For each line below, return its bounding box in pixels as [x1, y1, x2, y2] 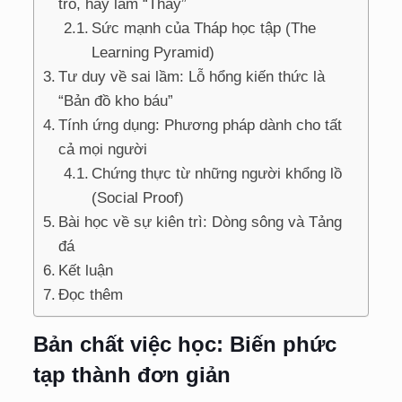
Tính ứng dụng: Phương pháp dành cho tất [58, 116, 343, 134]
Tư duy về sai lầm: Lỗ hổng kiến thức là [58, 67, 326, 85]
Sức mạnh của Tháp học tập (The [92, 19, 317, 37]
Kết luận [58, 261, 114, 279]
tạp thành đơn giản [32, 362, 231, 387]
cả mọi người [58, 140, 148, 158]
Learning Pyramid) [92, 43, 215, 61]
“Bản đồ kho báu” [58, 92, 174, 109]
